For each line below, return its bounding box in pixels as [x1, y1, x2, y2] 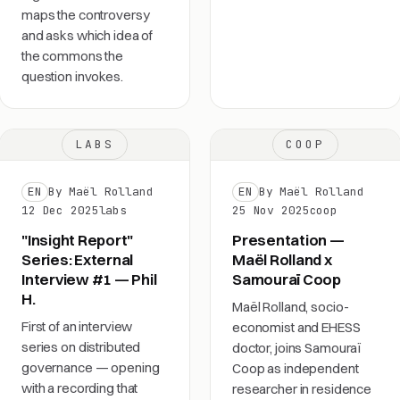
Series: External [21, 250, 134, 269]
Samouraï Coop [232, 270, 341, 288]
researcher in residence [232, 380, 372, 397]
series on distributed [21, 338, 141, 355]
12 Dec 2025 [21, 203, 99, 218]
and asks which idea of [21, 27, 154, 44]
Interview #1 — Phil [21, 270, 157, 288]
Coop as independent [232, 360, 359, 377]
